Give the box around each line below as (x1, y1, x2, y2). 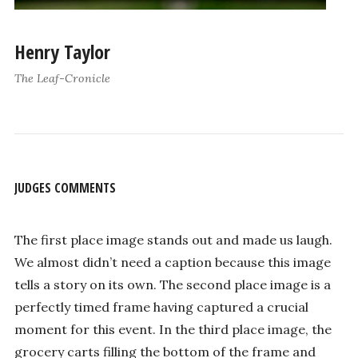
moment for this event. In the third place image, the (14, 321, 332, 338)
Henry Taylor (14, 38, 110, 65)
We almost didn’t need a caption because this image (14, 254, 331, 271)
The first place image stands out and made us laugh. (14, 232, 332, 249)
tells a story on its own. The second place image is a (14, 276, 331, 293)
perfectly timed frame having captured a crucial (14, 299, 308, 316)
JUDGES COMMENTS (14, 179, 116, 197)
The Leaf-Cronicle (14, 70, 110, 86)
